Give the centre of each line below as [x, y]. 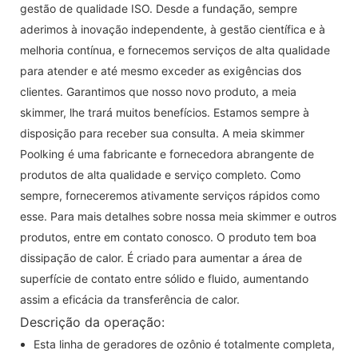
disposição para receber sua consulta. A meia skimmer [162, 133]
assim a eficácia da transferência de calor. [130, 299]
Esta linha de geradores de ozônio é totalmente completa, [184, 344]
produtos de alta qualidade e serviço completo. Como [160, 174]
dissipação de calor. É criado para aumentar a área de [161, 257]
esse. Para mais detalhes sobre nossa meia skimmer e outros [178, 216]
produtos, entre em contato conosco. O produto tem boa [168, 237]
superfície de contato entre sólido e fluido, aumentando [164, 278]
